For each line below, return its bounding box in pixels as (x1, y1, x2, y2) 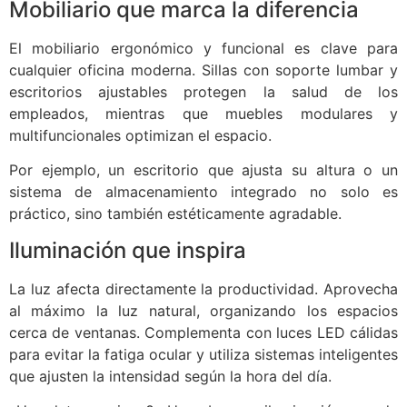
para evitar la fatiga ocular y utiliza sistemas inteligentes (9, 344, 398, 363)
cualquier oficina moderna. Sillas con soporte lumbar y (9, 61, 398, 80)
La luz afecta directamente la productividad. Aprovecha (9, 279, 398, 298)
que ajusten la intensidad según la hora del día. (9, 366, 332, 385)
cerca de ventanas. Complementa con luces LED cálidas (9, 323, 398, 342)
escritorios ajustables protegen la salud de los (9, 83, 398, 102)
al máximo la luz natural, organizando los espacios (9, 301, 398, 320)
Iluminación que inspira (9, 236, 246, 263)
